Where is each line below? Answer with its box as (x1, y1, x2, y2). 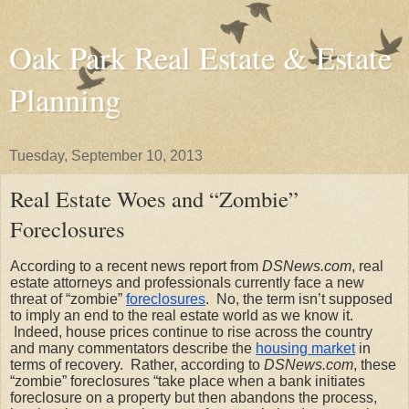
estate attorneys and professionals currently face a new (10, 274, 364, 290)
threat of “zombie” (10, 290, 122, 307)
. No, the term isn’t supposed (205, 290, 393, 307)
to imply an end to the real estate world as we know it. (10, 307, 353, 323)
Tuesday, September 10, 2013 (9, 148, 203, 163)
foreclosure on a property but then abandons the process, (10, 389, 377, 405)
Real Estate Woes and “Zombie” (10, 184, 299, 214)
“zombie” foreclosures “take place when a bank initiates (10, 372, 365, 389)
